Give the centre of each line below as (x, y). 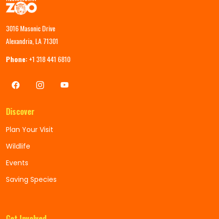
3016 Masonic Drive (31, 28)
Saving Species (31, 179)
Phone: (17, 59)
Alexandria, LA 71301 (32, 41)
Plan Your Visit (30, 130)
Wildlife (18, 146)
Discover (20, 111)
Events (17, 163)
